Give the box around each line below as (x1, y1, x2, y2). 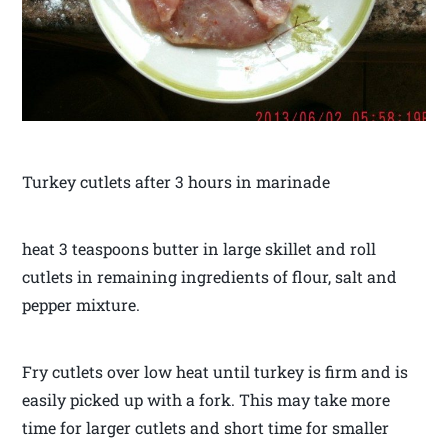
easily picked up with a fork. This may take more (22, 389, 391, 411)
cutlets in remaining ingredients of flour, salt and (22, 266, 398, 288)
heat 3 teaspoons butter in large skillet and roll (22, 238, 377, 260)
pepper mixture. (22, 294, 141, 316)
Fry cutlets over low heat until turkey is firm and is (22, 361, 409, 383)
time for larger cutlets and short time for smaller (22, 417, 390, 439)
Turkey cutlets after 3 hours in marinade (22, 171, 331, 193)
